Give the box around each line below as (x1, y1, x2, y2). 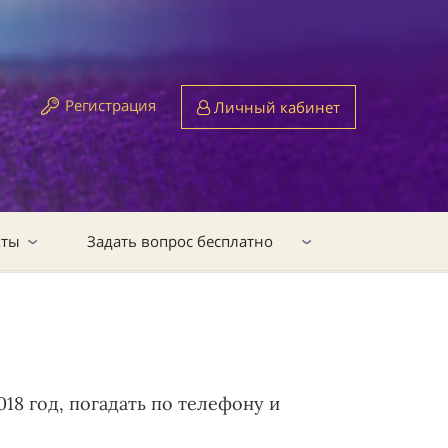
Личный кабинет (210, 97, 340, 117)
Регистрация (65, 95, 156, 115)
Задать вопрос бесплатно (87, 231, 273, 251)
